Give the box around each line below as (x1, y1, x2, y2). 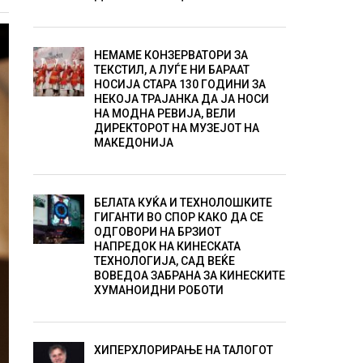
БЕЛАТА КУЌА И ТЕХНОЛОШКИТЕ (93, 196, 272, 209)
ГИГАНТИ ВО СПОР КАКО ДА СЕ (93, 211, 263, 224)
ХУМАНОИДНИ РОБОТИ (93, 284, 224, 297)
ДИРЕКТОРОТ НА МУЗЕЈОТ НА (93, 122, 259, 135)
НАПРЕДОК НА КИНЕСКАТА (93, 240, 241, 253)
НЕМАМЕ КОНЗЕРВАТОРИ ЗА (93, 49, 248, 62)
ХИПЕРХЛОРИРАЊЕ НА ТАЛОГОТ (93, 344, 273, 357)
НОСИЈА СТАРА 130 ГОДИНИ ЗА (93, 78, 266, 91)
